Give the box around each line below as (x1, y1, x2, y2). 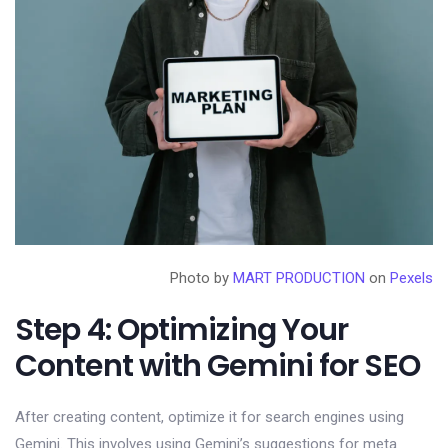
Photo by (170, 268, 233, 287)
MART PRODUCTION (233, 268, 365, 287)
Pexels (390, 268, 433, 287)
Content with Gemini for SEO (15, 344, 420, 387)
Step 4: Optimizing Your (15, 308, 349, 351)
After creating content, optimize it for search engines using (15, 407, 404, 426)
